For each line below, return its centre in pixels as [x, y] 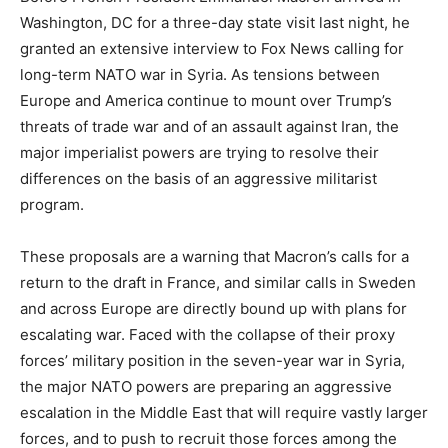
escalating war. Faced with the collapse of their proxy [207, 334]
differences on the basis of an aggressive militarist [198, 178]
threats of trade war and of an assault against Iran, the [209, 126]
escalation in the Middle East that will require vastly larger [224, 412]
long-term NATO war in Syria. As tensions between [200, 74]
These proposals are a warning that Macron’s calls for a [214, 256]
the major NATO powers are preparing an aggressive [206, 386]
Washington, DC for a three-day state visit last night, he [215, 22]
